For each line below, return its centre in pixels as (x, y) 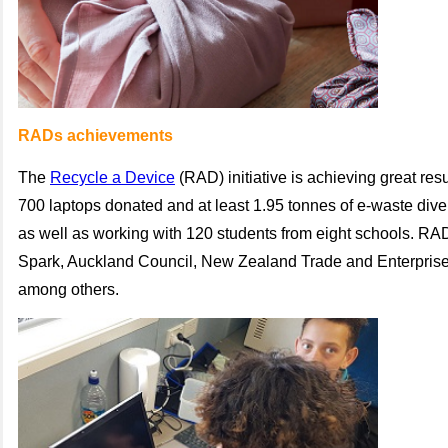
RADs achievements (95, 135)
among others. (68, 289)
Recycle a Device (112, 177)
